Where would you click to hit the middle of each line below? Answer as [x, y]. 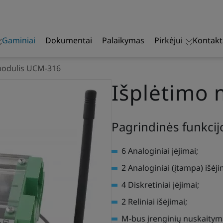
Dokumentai [68, 40]
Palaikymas [123, 40]
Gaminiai [18, 40]
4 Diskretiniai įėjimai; [160, 185]
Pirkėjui [168, 40]
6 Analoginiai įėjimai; [160, 151]
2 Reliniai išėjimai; [154, 202]
